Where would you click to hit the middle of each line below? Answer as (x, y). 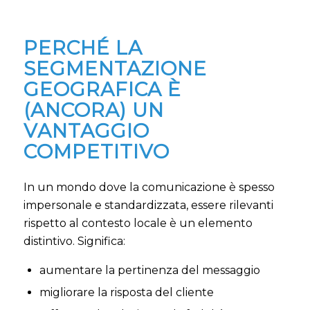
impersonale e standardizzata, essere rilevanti (148, 205)
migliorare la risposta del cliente (126, 293)
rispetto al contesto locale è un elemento (138, 223)
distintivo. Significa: (74, 241)
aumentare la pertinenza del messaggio (149, 271)
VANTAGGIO (86, 131)
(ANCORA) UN (93, 110)
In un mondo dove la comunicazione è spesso (149, 187)
